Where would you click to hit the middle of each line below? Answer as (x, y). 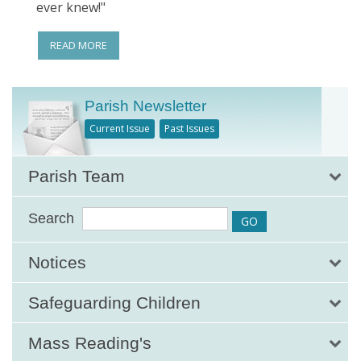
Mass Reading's (90, 343)
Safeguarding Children (114, 303)
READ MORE (79, 46)
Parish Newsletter (145, 106)
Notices (57, 263)
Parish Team (77, 176)
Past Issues (189, 128)
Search (51, 219)
